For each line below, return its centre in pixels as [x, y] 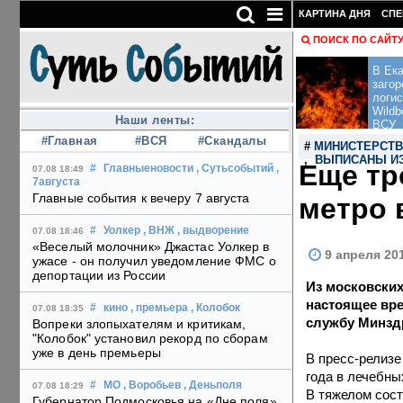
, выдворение [213, 231]
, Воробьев [152, 385]
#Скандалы [232, 141]
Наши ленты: [155, 121]
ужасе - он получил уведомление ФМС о [154, 261]
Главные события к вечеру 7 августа [141, 198]
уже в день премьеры [97, 353]
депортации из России [99, 276]
